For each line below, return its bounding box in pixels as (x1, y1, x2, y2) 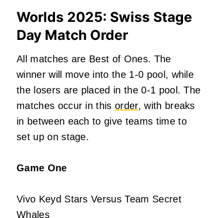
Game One (17, 163, 67, 174)
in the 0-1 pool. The (110, 85, 201, 96)
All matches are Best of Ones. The (17, 54, 171, 65)
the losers (17, 85, 64, 96)
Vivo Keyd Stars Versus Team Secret (17, 194, 182, 205)
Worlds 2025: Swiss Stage (17, 9, 192, 26)
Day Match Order (17, 27, 128, 44)
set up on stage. (17, 131, 90, 143)
